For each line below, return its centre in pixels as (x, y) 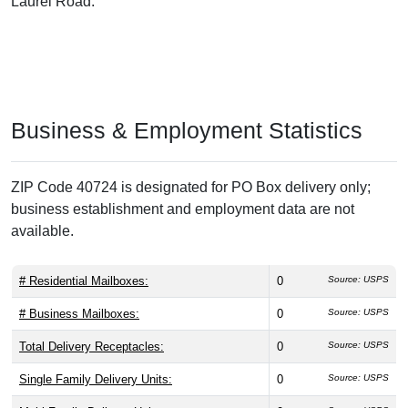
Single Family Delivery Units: (96, 379)
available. (42, 230)
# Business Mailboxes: (79, 313)
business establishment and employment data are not (183, 209)
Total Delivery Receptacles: (92, 346)
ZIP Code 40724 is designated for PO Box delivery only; (191, 187)
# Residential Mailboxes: (84, 280)
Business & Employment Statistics (187, 130)
